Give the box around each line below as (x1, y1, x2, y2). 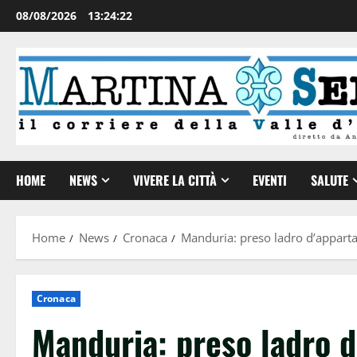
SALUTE (311, 170, 348, 190)
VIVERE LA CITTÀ (133, 170, 217, 190)
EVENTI (253, 170, 287, 190)
